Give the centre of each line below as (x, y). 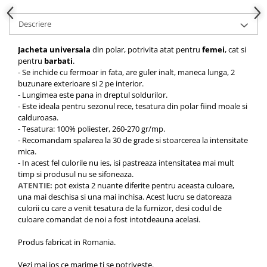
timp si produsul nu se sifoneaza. (77, 174)
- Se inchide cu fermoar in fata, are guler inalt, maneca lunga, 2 (126, 72)
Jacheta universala (54, 49)
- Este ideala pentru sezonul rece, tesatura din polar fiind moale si (133, 106)
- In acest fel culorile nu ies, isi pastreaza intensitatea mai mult (126, 162)
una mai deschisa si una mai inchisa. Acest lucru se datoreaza (125, 196)
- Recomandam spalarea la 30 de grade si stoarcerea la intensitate (133, 140)
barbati (58, 60)
